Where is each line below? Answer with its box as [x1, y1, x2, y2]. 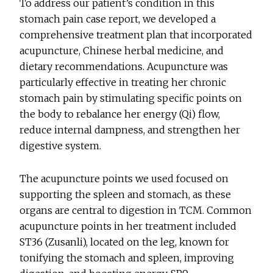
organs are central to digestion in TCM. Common [19, 204, 252, 217]
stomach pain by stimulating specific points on [19, 92, 243, 105]
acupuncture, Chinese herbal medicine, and [19, 44, 224, 57]
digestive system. [19, 140, 102, 152]
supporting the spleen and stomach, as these [19, 188, 232, 201]
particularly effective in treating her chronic [19, 76, 227, 89]
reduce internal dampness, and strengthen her [19, 124, 241, 136]
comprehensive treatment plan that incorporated [19, 29, 253, 41]
